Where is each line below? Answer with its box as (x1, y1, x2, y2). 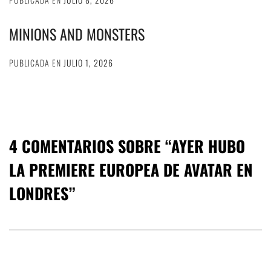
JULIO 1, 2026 (64, 56, 113, 70)
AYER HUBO (171, 134, 245, 158)
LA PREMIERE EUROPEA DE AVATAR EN (9, 158, 253, 182)
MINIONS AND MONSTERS (9, 23, 145, 45)
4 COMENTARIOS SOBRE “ (9, 134, 171, 158)
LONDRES (9, 181, 68, 206)
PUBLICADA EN (9, 56, 64, 70)
